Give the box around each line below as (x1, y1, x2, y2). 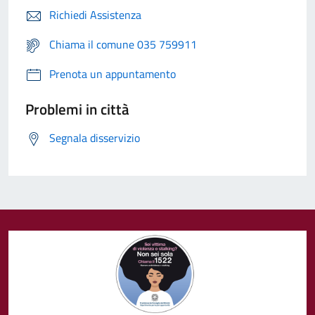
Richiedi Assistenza (49, 6, 141, 24)
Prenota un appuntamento (49, 65, 176, 83)
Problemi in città (25, 98, 129, 121)
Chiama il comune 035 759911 (49, 36, 197, 53)
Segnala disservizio (49, 129, 140, 147)
